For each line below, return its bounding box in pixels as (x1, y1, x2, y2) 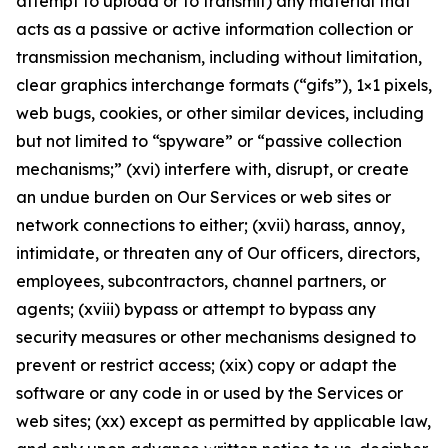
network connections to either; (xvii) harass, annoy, (16, 215, 405, 235)
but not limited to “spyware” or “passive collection (16, 131, 402, 151)
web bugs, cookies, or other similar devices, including (16, 103, 424, 123)
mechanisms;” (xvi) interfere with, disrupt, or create (16, 159, 409, 179)
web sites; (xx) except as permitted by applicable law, (16, 411, 431, 431)
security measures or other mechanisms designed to (16, 327, 416, 347)
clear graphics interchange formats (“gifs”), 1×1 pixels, (16, 75, 432, 95)
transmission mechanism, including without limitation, (16, 47, 422, 67)
